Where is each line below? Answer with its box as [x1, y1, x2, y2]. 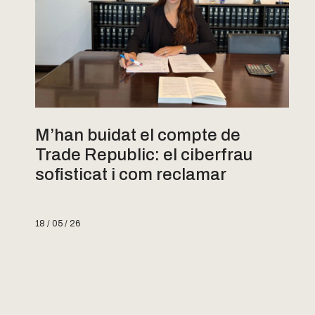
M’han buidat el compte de [35, 125, 240, 144]
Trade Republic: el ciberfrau [35, 145, 252, 164]
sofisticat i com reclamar [35, 165, 226, 184]
